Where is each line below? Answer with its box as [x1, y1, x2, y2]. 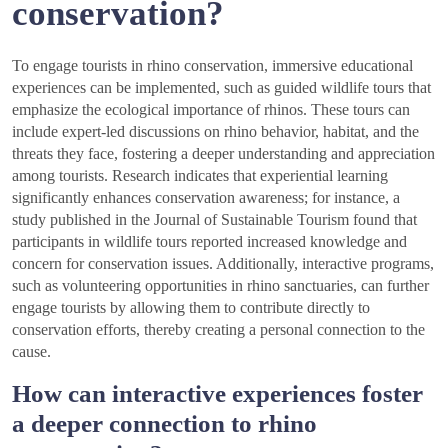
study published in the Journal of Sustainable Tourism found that [12, 211, 417, 229]
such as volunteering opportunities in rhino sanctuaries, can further [12, 277, 429, 295]
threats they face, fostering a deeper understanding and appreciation [12, 145, 435, 163]
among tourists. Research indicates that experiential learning [12, 167, 388, 185]
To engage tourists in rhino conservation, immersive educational [12, 57, 413, 75]
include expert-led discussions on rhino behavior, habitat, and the [12, 123, 419, 141]
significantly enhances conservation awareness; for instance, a [12, 189, 400, 207]
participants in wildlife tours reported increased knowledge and [12, 233, 407, 251]
